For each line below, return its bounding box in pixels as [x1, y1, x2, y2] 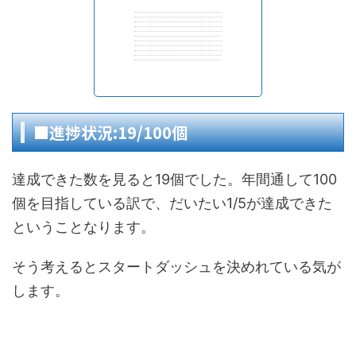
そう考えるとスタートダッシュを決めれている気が [12, 258, 341, 275]
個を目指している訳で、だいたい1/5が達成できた [12, 195, 332, 211]
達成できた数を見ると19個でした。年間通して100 [12, 171, 337, 188]
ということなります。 [12, 219, 155, 235]
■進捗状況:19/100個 [33, 121, 188, 144]
